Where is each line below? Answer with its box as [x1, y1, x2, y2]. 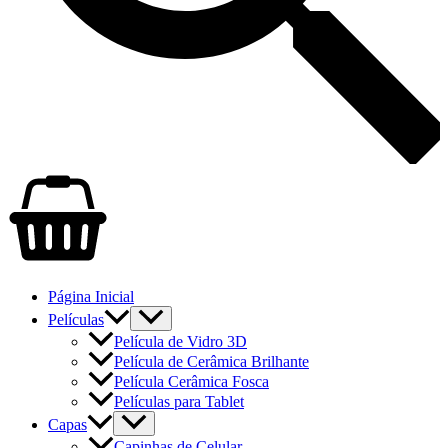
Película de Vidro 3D [114, 333, 247, 351]
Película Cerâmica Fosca [114, 373, 269, 391]
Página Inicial [48, 288, 134, 305]
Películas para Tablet [114, 393, 244, 411]
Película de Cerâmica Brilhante [114, 353, 309, 371]
